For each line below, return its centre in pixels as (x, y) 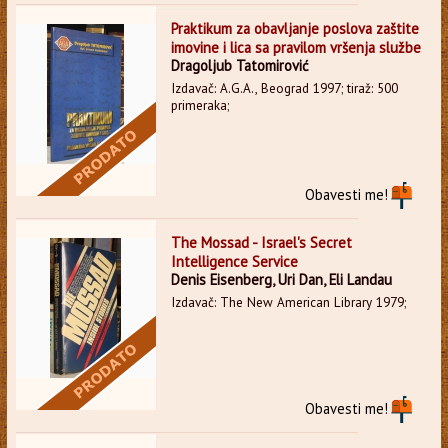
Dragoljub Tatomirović (239, 65)
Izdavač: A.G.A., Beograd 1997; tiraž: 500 (284, 88)
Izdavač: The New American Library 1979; (288, 302)
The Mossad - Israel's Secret (261, 242)
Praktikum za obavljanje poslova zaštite (294, 28)
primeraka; (199, 105)
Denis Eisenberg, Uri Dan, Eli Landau (281, 279)
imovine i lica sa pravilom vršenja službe (295, 47)
